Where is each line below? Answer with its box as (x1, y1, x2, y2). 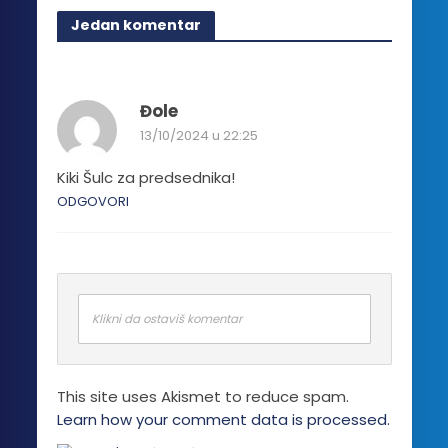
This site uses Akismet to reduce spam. (56, 385, 349, 407)
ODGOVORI (56, 192, 129, 210)
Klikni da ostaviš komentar (91, 310, 242, 327)
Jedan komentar (70, 15, 201, 36)
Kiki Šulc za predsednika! (56, 166, 235, 188)
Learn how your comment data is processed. (56, 408, 390, 430)
